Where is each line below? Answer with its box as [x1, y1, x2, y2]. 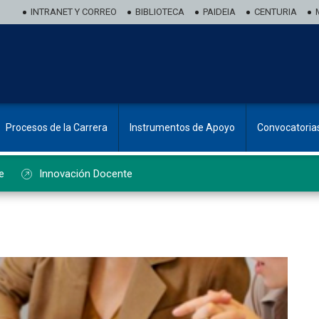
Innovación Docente [39, 167, 132, 180]
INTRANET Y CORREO [31, 6, 117, 17]
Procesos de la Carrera [6, 122, 108, 133]
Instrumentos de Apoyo [130, 122, 235, 133]
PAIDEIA [203, 6, 236, 17]
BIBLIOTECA [135, 6, 184, 17]
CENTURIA [254, 6, 297, 17]
